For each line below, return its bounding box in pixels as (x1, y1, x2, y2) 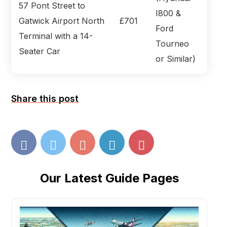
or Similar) (156, 53, 196, 64)
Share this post (11, 93, 79, 104)
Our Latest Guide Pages (40, 170, 179, 185)
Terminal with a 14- (19, 30, 93, 41)
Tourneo (156, 38, 190, 49)
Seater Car (19, 46, 61, 56)
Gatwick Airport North (19, 15, 105, 26)
